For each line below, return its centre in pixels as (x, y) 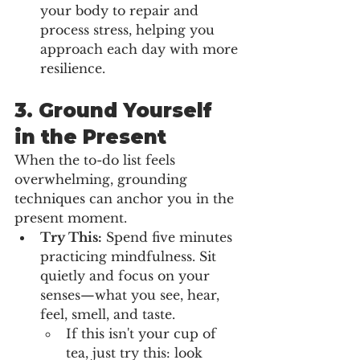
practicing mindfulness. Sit (130, 256)
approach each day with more (141, 49)
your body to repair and (121, 10)
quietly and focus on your (127, 275)
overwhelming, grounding (103, 179)
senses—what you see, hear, (132, 295)
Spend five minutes (169, 237)
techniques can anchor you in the (126, 198)
